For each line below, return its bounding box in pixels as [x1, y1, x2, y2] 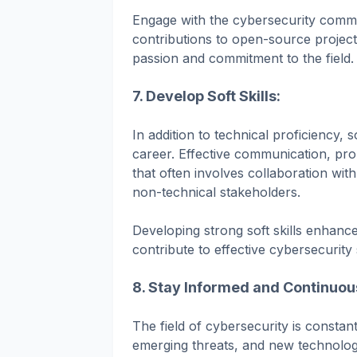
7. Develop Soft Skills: [132, 87, 280, 104]
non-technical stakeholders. [132, 183, 300, 200]
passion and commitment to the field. [132, 49, 354, 66]
